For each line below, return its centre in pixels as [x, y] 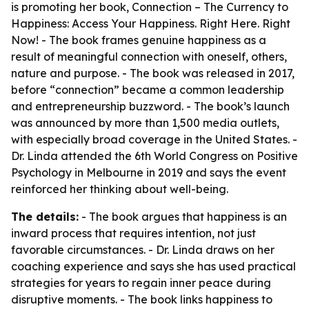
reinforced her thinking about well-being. [120, 189]
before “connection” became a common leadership [148, 90]
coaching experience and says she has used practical [153, 266]
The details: [45, 217]
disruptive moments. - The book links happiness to [142, 299]
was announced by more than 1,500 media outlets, [145, 123]
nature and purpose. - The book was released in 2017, [153, 73]
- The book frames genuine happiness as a [152, 40]
